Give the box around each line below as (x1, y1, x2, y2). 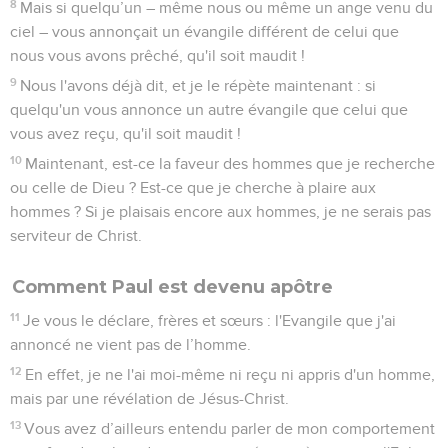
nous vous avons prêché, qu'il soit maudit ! (10, 47, 305, 64)
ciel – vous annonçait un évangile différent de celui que (10, 23, 399, 40)
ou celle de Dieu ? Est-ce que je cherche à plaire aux (10, 179, 376, 196)
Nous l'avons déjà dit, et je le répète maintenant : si (20, 77, 377, 94)
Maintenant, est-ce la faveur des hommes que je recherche (25, 155, 436, 172)
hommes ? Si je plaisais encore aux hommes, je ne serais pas (10, 203, 431, 220)
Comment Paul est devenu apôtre (12, 275, 333, 298)
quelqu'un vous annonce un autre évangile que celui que (10, 101, 408, 118)
